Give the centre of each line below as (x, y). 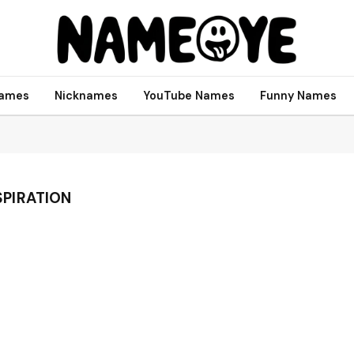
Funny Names (298, 95)
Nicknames (86, 95)
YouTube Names (188, 95)
